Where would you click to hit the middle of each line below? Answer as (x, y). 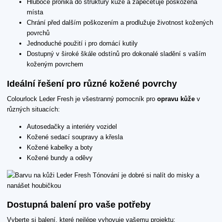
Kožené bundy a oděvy (60, 158)
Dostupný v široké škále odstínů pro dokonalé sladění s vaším (116, 54)
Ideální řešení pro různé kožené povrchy (92, 83)
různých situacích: (33, 109)
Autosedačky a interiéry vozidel (72, 126)
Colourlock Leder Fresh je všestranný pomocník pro (82, 99)
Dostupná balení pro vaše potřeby (79, 205)
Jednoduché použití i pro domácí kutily (82, 44)
